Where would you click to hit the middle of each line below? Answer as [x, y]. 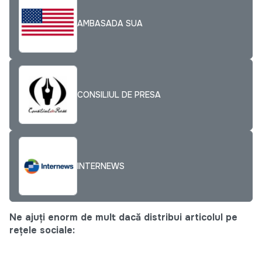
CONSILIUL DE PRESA [119, 94]
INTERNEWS [101, 166]
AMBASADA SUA [110, 23]
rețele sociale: [42, 230]
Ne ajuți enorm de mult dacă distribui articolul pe [123, 218]
